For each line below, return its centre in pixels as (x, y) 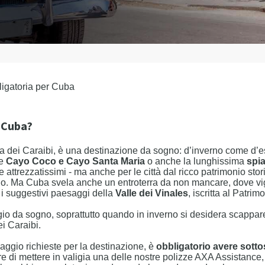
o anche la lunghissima (196, 161)
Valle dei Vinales (152, 193)
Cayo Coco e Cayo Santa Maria (75, 161)
